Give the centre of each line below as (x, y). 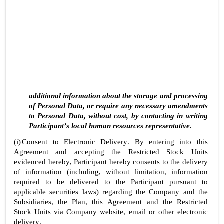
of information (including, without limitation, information (111, 172)
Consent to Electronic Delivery (75, 142)
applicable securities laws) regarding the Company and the (111, 192)
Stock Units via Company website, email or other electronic (111, 212)
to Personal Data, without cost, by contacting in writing (118, 116)
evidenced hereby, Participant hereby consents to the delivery (111, 162)
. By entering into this (168, 142)
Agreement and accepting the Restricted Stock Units (111, 152)
